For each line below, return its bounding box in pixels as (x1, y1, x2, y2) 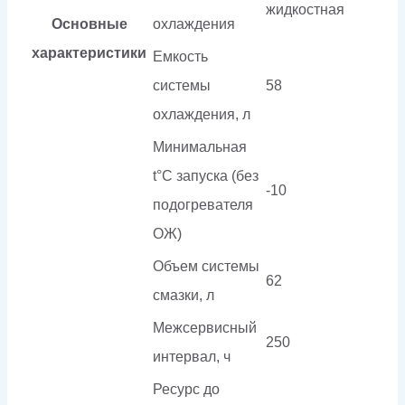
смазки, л (153, 287, 214, 303)
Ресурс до (153, 381, 220, 397)
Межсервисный (153, 319, 257, 335)
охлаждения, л (153, 106, 250, 122)
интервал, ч (153, 348, 231, 364)
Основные (51, 15, 127, 32)
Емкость (153, 48, 208, 64)
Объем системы (153, 258, 259, 274)
